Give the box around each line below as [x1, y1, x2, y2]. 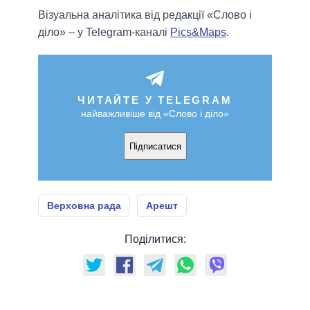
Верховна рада [47, 200, 121, 212]
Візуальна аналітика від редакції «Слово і [38, 9, 252, 21]
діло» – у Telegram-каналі [38, 26, 170, 39]
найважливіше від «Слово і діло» [81, 108, 229, 120]
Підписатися [129, 140, 181, 152]
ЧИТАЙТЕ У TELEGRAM [77, 94, 232, 107]
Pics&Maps [170, 26, 226, 39]
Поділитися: [124, 233, 186, 246]
